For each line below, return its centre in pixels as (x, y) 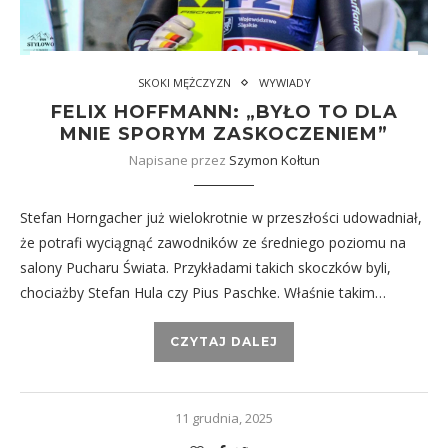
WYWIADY (284, 82)
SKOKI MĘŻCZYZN (184, 82)
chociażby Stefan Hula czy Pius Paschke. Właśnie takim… (203, 292)
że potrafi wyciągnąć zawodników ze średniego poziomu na (213, 242)
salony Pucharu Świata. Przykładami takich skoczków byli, (205, 267)
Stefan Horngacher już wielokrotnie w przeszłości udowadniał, (221, 217)
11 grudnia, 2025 (224, 418)
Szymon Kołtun (274, 160)
